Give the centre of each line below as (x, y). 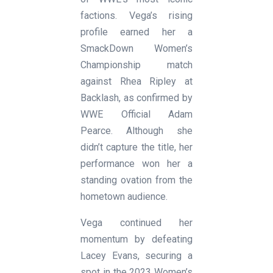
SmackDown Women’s (136, 48)
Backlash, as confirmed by (136, 97)
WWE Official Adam (136, 114)
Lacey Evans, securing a (136, 255)
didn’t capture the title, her (136, 147)
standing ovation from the (136, 180)
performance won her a (136, 163)
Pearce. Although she (136, 130)
